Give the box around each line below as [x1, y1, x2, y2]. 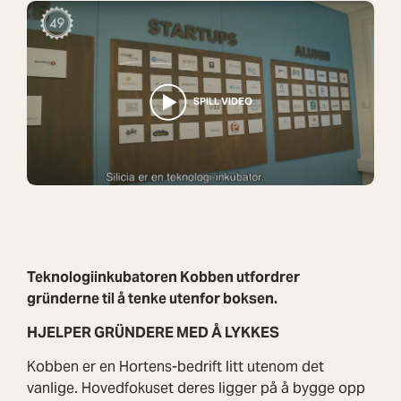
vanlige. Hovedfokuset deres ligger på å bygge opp [27, 378, 365, 397]
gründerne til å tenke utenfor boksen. [27, 288, 277, 308]
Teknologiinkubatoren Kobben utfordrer [27, 267, 300, 286]
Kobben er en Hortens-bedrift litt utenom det [27, 356, 324, 376]
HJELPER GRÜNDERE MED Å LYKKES [27, 322, 279, 342]
